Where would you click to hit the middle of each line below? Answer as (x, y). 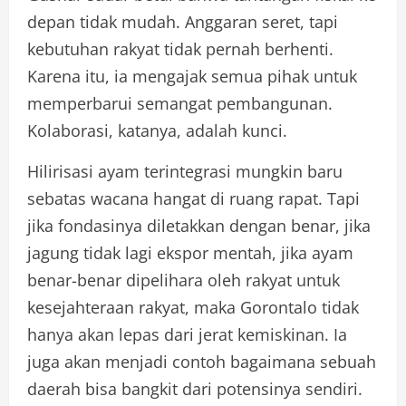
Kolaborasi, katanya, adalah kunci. (157, 131)
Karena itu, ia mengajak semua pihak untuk (192, 77)
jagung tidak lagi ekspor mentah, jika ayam (190, 253)
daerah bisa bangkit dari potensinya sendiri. (195, 389)
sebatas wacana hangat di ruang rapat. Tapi (193, 199)
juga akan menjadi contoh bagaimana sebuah (202, 362)
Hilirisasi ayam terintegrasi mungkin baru (185, 172)
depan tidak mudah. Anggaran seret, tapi (183, 22)
